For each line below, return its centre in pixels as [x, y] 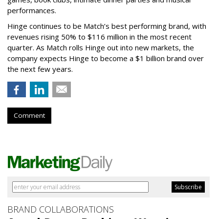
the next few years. [40, 69]
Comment [29, 116]
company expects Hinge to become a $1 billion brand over [106, 58]
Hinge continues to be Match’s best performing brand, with [107, 26]
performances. [33, 11]
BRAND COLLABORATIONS [61, 209]
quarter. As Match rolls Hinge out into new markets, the [101, 48]
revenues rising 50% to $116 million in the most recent [99, 37]
